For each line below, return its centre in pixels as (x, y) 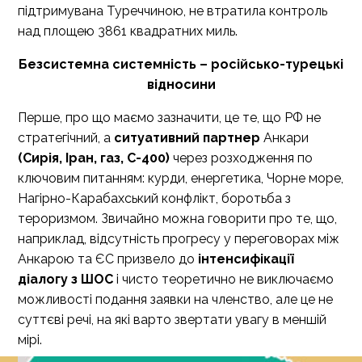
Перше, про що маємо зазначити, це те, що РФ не (169, 118)
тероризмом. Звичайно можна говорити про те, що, (177, 219)
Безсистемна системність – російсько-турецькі (181, 64)
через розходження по (241, 158)
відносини (181, 84)
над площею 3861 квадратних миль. (128, 31)
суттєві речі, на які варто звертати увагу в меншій (172, 320)
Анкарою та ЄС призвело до (108, 259)
